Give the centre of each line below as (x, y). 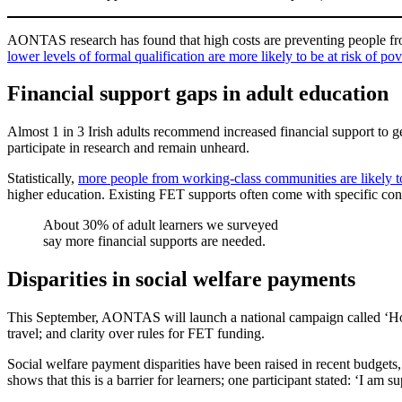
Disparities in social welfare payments (181, 280)
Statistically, (43, 179)
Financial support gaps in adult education (198, 94)
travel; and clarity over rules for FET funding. (136, 334)
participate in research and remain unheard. (128, 148)
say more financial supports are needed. (154, 241)
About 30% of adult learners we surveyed (161, 225)
